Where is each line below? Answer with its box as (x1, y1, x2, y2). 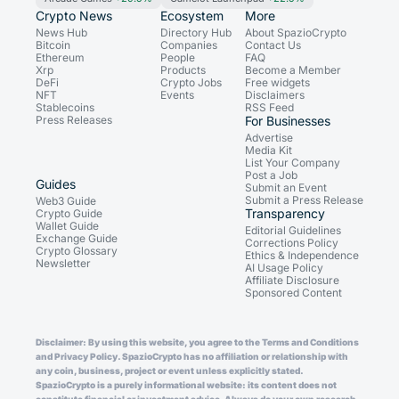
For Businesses (245, 113, 330, 128)
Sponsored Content (245, 286, 342, 299)
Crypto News (36, 8, 112, 23)
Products (160, 63, 206, 77)
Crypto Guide (36, 207, 102, 220)
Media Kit (245, 143, 292, 157)
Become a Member (245, 63, 341, 77)
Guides (36, 176, 76, 191)
